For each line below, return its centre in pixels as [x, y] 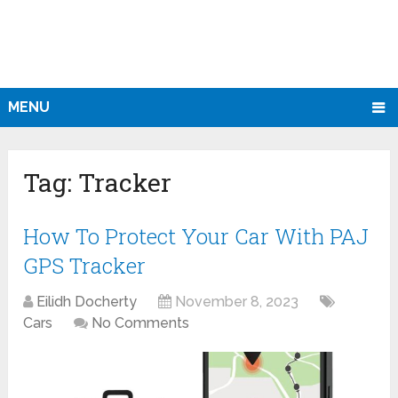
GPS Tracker [85, 266]
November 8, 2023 [237, 302]
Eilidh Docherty [87, 302]
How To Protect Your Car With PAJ [196, 237]
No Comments [141, 323]
